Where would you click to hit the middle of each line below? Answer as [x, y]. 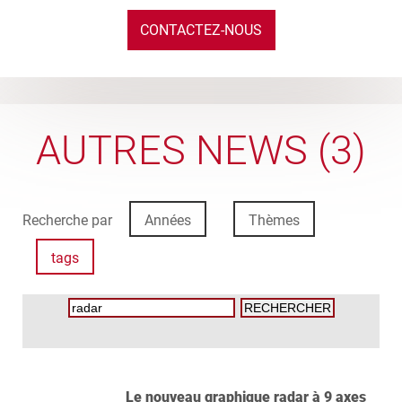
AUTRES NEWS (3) [201, 150]
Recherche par [69, 220]
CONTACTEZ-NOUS [201, 30]
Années [168, 220]
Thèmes [274, 220]
